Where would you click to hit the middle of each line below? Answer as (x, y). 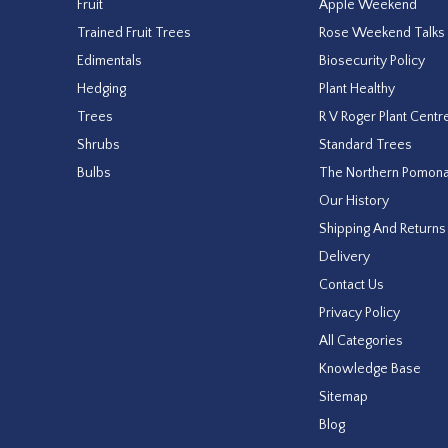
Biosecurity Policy (372, 60)
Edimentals (109, 60)
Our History (354, 200)
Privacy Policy (360, 312)
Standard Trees (366, 144)
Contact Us (352, 284)
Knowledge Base (370, 368)
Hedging (101, 88)
